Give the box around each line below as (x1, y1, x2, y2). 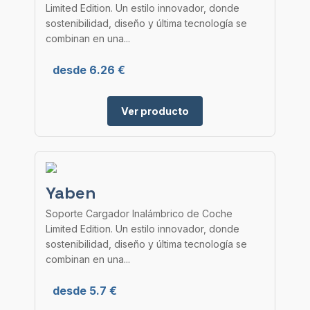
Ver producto (121, 105, 189, 117)
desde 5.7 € (53, 284, 117, 298)
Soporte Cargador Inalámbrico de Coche (46, 208, 232, 219)
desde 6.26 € (53, 63, 125, 77)
